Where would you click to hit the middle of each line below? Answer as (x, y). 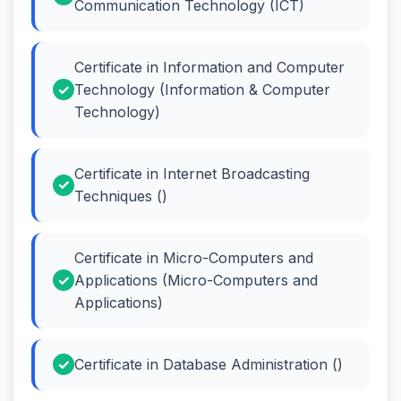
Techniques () (121, 196)
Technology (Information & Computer (202, 89)
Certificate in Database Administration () (209, 364)
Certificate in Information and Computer (209, 67)
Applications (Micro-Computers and (196, 280)
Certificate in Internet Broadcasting (192, 173)
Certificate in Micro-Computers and (194, 257)
